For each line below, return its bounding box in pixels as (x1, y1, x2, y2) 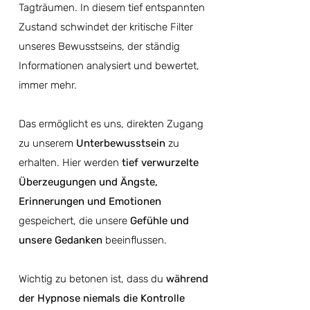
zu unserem (19, 137, 76, 149)
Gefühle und (130, 215, 189, 227)
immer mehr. (19, 79, 77, 91)
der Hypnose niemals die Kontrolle (19, 292, 185, 304)
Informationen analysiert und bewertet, (19, 60, 199, 72)
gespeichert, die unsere (19, 215, 130, 227)
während (166, 273, 208, 285)
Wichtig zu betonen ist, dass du (19, 273, 166, 285)
